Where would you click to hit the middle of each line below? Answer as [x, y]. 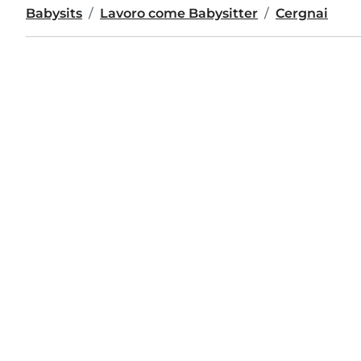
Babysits [54, 13]
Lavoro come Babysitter [179, 13]
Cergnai [302, 13]
